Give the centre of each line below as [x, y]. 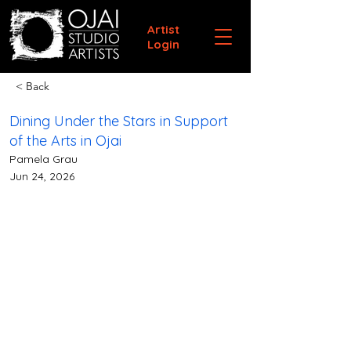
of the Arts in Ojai [65, 141]
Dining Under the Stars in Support [119, 121]
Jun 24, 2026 [42, 176]
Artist [163, 29]
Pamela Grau [43, 159]
